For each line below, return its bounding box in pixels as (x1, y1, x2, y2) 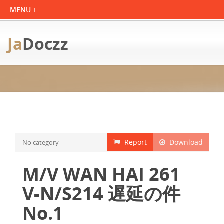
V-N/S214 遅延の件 (22, 181, 180, 206)
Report (120, 137, 147, 147)
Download (165, 137, 203, 147)
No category (22, 138, 59, 147)
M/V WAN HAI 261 (22, 162, 180, 186)
